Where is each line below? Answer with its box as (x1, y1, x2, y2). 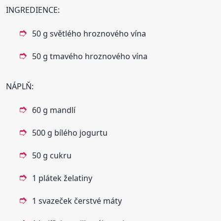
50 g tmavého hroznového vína (32, 50, 148, 62)
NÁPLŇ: (6, 80, 34, 92)
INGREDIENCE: (6, 4, 60, 15)
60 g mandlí (32, 104, 76, 115)
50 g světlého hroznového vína (32, 28, 147, 39)
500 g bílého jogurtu (32, 127, 108, 138)
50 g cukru (32, 149, 72, 161)
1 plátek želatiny (32, 172, 93, 184)
